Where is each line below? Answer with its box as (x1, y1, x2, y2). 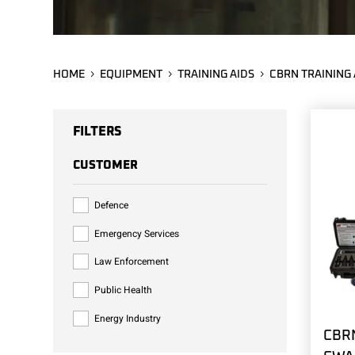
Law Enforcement (94, 254, 170, 269)
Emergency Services (94, 226, 180, 241)
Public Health (94, 282, 153, 297)
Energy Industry (94, 311, 162, 326)
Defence (94, 198, 129, 213)
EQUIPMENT (100, 69, 163, 81)
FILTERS (73, 124, 122, 138)
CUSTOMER (73, 159, 139, 172)
